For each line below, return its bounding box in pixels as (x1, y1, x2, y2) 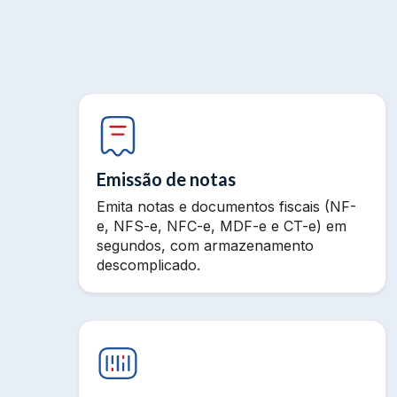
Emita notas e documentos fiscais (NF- (97, 198, 356, 215)
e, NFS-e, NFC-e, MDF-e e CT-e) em (97, 217, 346, 235)
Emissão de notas (97, 168, 236, 190)
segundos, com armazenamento (97, 237, 314, 254)
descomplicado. (97, 256, 200, 274)
